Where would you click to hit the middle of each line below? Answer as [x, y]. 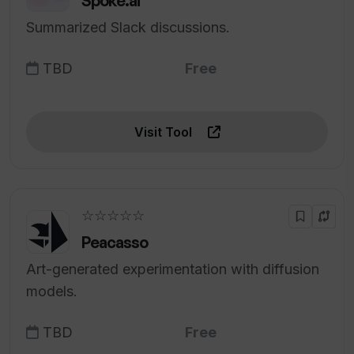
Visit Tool [164, 132]
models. [52, 292]
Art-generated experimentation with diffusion [173, 269]
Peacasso [115, 243]
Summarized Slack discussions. [128, 28]
